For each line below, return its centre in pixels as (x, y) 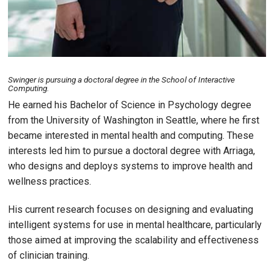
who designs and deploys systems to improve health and (130, 166)
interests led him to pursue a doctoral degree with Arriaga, (131, 151)
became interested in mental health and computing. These (131, 136)
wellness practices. (50, 182)
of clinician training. (49, 255)
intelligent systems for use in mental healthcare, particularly (135, 224)
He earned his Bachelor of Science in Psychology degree (130, 105)
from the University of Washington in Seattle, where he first (134, 120)
